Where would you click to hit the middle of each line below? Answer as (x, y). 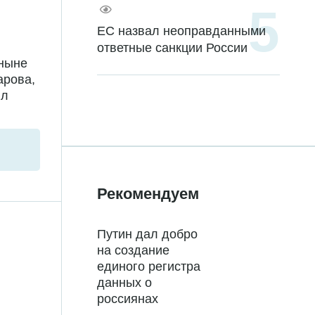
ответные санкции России (172, 48)
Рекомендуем (148, 194)
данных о (124, 283)
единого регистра (149, 267)
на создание (133, 251)
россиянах (128, 299)
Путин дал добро (147, 234)
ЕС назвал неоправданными (181, 31)
